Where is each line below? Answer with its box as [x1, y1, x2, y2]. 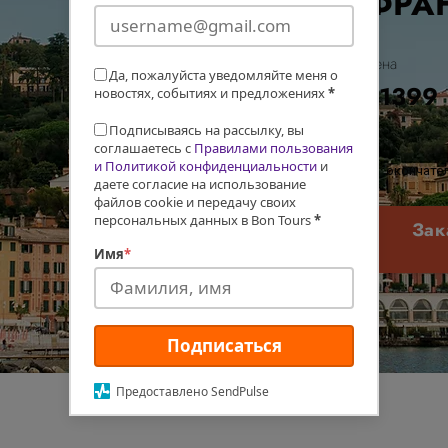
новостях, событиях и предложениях [94, 84, 325, 103]
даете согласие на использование [94, 175, 306, 194]
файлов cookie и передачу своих [94, 193, 296, 212]
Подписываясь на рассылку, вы [109, 121, 304, 140]
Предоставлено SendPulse [116, 382, 269, 400]
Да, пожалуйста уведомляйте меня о [109, 66, 338, 85]
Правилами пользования [194, 139, 353, 158]
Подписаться [166, 334, 282, 358]
